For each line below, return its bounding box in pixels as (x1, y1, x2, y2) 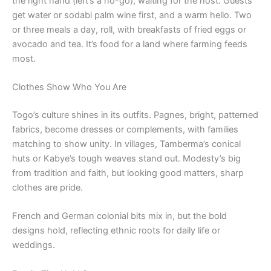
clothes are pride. (12, 181, 83, 193)
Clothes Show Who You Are (12, 82, 126, 93)
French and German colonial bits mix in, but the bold (12, 211, 227, 222)
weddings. (12, 240, 55, 251)
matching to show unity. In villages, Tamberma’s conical (12, 138, 241, 149)
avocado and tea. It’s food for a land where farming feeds (12, 38, 247, 50)
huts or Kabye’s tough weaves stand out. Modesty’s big (12, 152, 241, 164)
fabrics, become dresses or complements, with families (12, 123, 238, 135)
